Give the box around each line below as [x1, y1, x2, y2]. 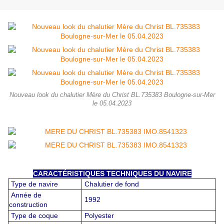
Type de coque [9, 211, 60, 220]
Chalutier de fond [82, 180, 139, 188]
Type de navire [9, 180, 58, 188]
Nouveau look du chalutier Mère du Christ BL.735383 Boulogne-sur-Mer [9, 91, 215, 99]
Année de [9, 191, 41, 199]
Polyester [82, 211, 114, 220]
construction [9, 200, 47, 209]
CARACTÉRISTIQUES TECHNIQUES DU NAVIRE [32, 169, 191, 178]
